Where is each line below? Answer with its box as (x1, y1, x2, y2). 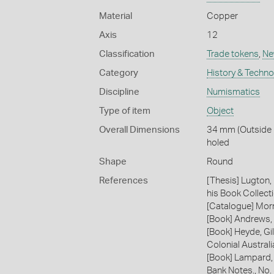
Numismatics (206, 87, 260, 97)
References (99, 176, 148, 186)
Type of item (99, 106, 150, 116)
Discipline (99, 87, 139, 97)
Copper (206, 12, 238, 21)
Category (99, 68, 138, 78)
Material (99, 12, 132, 21)
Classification (99, 50, 155, 59)
